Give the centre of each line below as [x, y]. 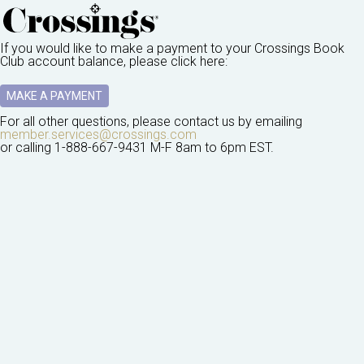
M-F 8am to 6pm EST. [210, 148]
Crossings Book [299, 49]
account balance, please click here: [126, 62]
